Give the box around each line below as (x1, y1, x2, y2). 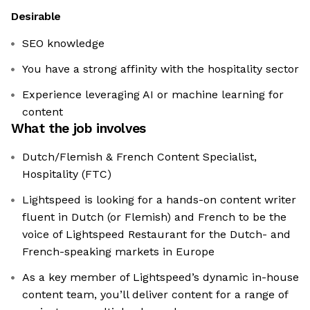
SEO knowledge (22, 37, 104, 51)
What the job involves (11, 120, 146, 137)
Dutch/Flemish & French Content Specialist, (22, 150, 257, 164)
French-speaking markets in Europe (22, 245, 215, 259)
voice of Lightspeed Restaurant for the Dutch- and (22, 228, 291, 241)
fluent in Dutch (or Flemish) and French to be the (22, 210, 286, 224)
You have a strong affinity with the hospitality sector (22, 62, 299, 76)
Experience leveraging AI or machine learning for (22, 88, 284, 102)
